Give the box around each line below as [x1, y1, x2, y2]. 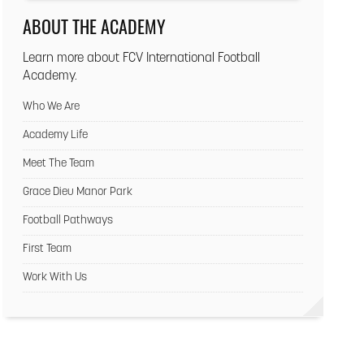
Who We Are [23, 101, 80, 114]
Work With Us [23, 271, 88, 284]
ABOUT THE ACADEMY [23, 13, 167, 40]
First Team [23, 243, 72, 256]
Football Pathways [23, 214, 114, 227]
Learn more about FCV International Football [23, 52, 261, 66]
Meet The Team [23, 158, 95, 171]
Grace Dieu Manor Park [23, 186, 133, 199]
